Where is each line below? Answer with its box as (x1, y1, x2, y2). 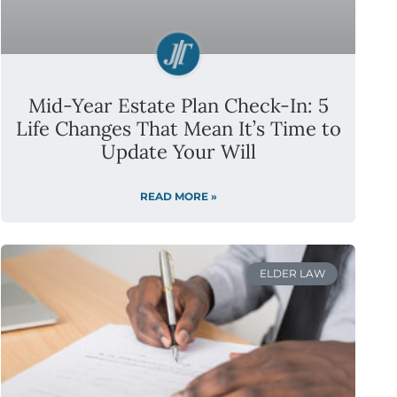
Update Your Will (100, 138, 256, 164)
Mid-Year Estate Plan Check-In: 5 (27, 92, 329, 118)
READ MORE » (139, 189, 217, 203)
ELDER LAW (259, 266, 325, 280)
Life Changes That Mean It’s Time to (15, 115, 341, 141)
